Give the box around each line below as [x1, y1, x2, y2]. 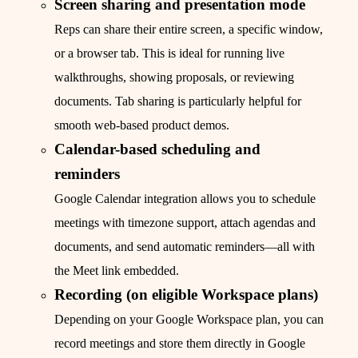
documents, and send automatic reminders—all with [54, 240, 315, 254]
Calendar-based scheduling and [54, 141, 261, 158]
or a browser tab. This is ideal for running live [54, 46, 284, 61]
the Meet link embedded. [54, 264, 179, 278]
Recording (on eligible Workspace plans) [54, 286, 318, 304]
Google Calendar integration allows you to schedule [54, 192, 316, 206]
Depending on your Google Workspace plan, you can [54, 312, 324, 327]
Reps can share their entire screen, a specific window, [54, 22, 323, 37]
